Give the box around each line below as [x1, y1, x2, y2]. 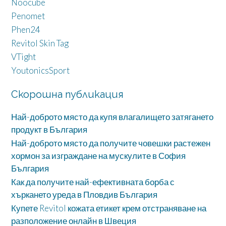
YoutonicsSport [11, 65, 70, 76]
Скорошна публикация [11, 88, 124, 101]
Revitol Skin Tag [11, 38, 69, 49]
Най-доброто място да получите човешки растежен [11, 138, 210, 149]
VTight [11, 51, 36, 63]
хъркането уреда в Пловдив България [11, 189, 157, 200]
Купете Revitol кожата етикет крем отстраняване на [11, 203, 206, 214]
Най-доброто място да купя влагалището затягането [11, 111, 213, 123]
